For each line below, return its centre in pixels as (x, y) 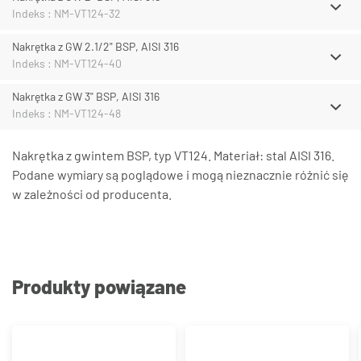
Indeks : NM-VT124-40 (67, 64)
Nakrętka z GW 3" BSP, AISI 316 (86, 97)
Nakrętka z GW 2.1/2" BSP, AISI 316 (95, 47)
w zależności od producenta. (92, 194)
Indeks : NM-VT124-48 (66, 114)
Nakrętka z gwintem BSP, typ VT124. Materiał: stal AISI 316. (173, 156)
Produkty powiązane (99, 287)
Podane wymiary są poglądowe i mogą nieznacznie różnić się (180, 175)
